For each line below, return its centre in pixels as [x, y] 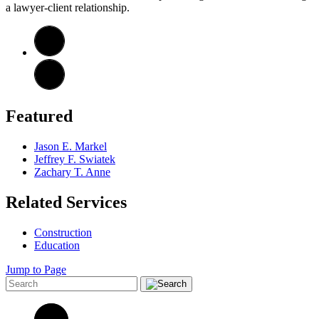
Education [57, 245]
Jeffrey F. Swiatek [75, 159]
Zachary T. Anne [72, 172]
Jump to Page [36, 269]
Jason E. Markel [70, 146]
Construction [63, 232]
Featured [39, 116]
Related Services [66, 202]
